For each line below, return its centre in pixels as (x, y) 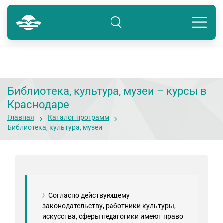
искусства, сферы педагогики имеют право (113, 216)
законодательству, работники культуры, (109, 206)
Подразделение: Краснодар (56, 29)
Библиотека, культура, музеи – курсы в (107, 91)
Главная (21, 117)
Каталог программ (78, 117)
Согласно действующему (89, 195)
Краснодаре (38, 104)
